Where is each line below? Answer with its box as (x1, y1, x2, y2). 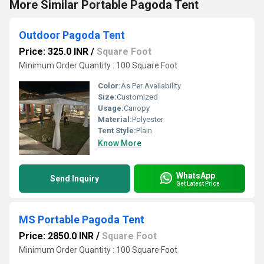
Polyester (132, 115, 163, 124)
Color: (98, 81, 121, 90)
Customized (117, 93, 158, 101)
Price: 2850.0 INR (19, 230, 94, 242)
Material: (98, 115, 132, 124)
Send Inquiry (50, 174, 99, 183)
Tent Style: (98, 126, 136, 135)
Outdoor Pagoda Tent (19, 29, 125, 41)
